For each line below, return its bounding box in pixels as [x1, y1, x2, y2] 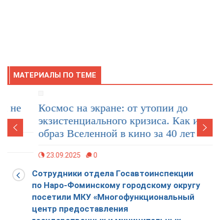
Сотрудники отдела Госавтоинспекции [32, 168, 193, 178]
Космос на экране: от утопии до [7, 102, 157, 114]
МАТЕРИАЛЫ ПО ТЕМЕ [13, 71, 96, 80]
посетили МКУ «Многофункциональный [32, 192, 194, 202]
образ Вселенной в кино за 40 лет [7, 127, 164, 139]
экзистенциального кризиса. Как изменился [7, 114, 211, 127]
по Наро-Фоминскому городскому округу [32, 180, 200, 190]
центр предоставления [32, 204, 128, 214]
